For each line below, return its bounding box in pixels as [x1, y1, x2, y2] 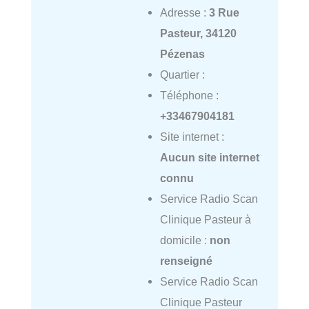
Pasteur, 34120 [159, 26, 237, 39]
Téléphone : [159, 88, 219, 101]
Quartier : [159, 68, 205, 81]
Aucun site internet [159, 150, 259, 163]
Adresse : [159, 6, 209, 19]
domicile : [159, 233, 210, 246]
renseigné [159, 254, 212, 267]
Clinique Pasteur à [159, 212, 251, 226]
